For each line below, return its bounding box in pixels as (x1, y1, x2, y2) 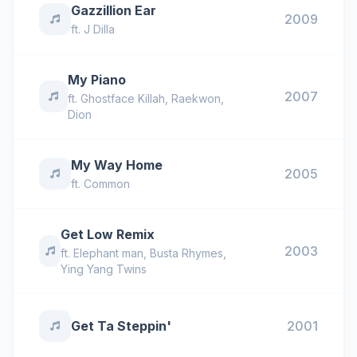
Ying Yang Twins (61, 262, 147, 276)
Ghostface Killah (80, 92, 166, 105)
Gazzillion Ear (71, 2, 156, 18)
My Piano (68, 72, 127, 88)
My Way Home (71, 157, 163, 173)
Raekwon (171, 92, 222, 105)
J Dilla (84, 22, 115, 36)
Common (84, 177, 130, 190)
